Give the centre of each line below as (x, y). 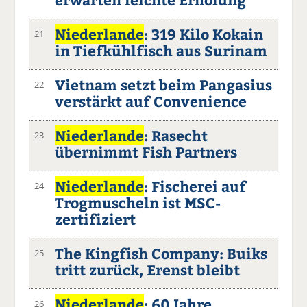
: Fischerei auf (195, 186)
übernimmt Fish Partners (146, 151)
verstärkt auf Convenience (151, 101)
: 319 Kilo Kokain (204, 34)
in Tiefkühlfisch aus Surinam (161, 50)
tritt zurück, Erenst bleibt (148, 269)
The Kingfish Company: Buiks (161, 253)
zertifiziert (96, 219)
